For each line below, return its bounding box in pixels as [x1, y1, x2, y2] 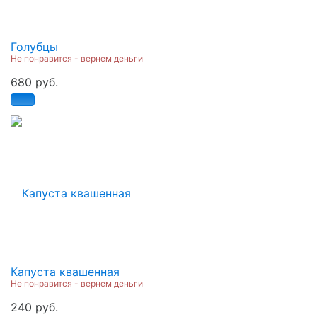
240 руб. [11, 299, 58, 314]
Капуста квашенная [11, 264, 120, 279]
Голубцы [11, 39, 58, 54]
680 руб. [11, 74, 58, 89]
